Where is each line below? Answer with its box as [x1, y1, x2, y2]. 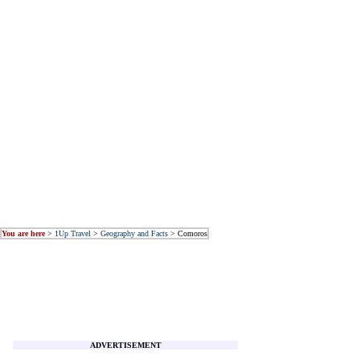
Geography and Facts [100, 229, 168, 238]
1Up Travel [55, 229, 91, 238]
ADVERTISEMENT [89, 341, 162, 350]
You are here [2, 229, 45, 238]
